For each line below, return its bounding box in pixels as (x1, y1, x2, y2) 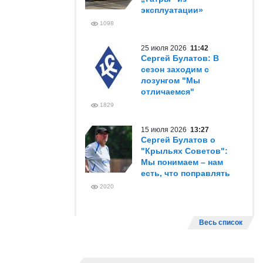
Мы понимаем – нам (141, 157, 223, 167)
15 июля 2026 (141, 126, 190, 134)
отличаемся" (141, 87, 194, 96)
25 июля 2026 (141, 44, 190, 52)
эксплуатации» (141, 5, 203, 15)
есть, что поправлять (141, 168, 230, 178)
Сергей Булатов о (141, 135, 215, 144)
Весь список (199, 218, 242, 227)
